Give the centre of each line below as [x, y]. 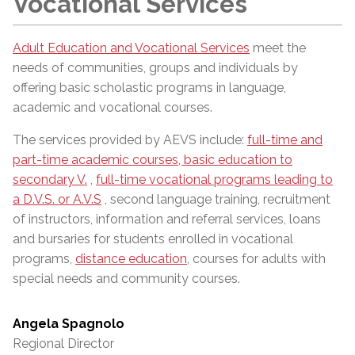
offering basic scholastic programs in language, [149, 87]
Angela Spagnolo [69, 323]
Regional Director [63, 343]
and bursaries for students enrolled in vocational [153, 239]
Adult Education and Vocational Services [131, 48]
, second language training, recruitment [216, 199]
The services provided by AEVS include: [130, 139]
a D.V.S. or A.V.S [57, 199]
